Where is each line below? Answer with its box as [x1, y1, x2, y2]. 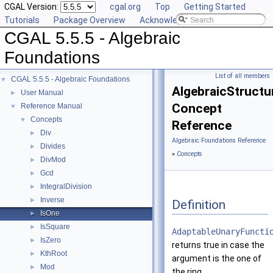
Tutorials [4, 15, 40, 25]
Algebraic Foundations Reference [172, 136, 266, 144]
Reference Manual [21, 102, 82, 110]
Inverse [40, 196, 65, 204]
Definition [172, 197, 225, 212]
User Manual [21, 88, 63, 97]
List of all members [215, 72, 270, 80]
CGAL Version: [4, 2, 60, 12]
